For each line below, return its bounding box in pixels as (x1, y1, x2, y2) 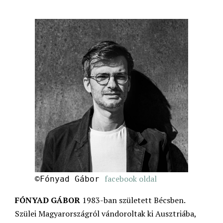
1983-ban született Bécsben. (80, 195, 185, 206)
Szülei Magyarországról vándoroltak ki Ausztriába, (15, 208, 196, 220)
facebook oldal (105, 173, 157, 185)
